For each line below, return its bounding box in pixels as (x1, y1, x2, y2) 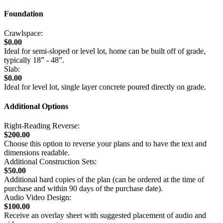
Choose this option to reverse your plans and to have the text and (4, 139, 207, 148)
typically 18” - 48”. (4, 55, 64, 64)
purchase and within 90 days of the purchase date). (4, 184, 163, 193)
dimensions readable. (4, 148, 70, 157)
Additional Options (4, 102, 68, 111)
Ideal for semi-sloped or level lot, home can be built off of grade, (4, 46, 206, 55)
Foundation (4, 9, 43, 18)
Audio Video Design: (4, 193, 71, 202)
